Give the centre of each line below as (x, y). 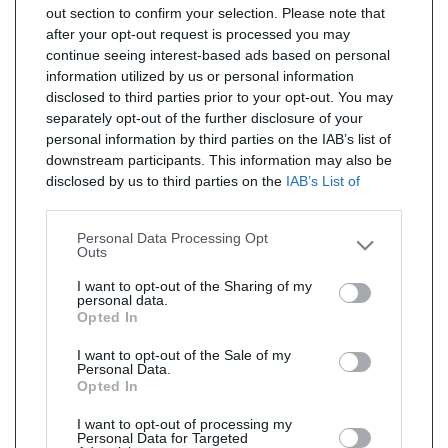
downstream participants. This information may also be (219, 160)
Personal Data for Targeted (162, 438)
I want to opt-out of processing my (184, 424)
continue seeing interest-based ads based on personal (218, 55)
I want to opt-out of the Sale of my (184, 355)
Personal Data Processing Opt (172, 238)
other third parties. (104, 223)
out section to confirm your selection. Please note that (215, 13)
